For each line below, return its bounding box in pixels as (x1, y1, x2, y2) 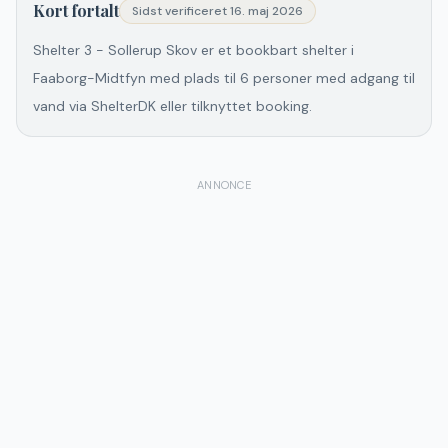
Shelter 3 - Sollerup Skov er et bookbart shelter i (33, 41, 354, 59)
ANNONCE (197, 178, 251, 192)
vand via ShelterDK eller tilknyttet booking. (33, 97, 312, 115)
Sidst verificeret (132, 3, 227, 19)
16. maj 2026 (230, 3, 303, 19)
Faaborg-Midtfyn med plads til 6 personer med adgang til (33, 69, 415, 87)
